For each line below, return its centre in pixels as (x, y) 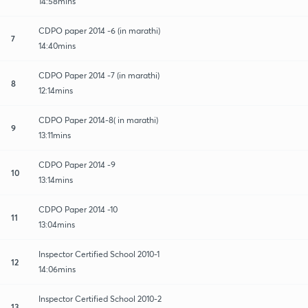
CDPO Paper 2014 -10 (78, 209)
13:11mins (55, 135)
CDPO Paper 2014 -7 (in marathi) (99, 75)
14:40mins (57, 45)
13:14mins (56, 179)
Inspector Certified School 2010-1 (99, 254)
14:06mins (57, 269)
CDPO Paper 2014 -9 (77, 164)
